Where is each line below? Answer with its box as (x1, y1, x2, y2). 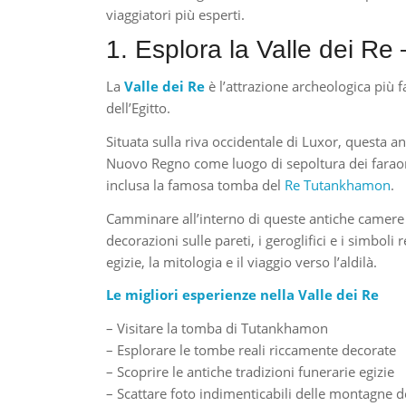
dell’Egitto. (106, 99, 171, 118)
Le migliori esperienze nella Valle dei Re (106, 285, 380, 304)
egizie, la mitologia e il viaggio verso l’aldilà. (106, 252, 378, 271)
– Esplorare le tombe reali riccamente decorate (106, 341, 397, 360)
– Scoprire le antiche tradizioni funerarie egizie (106, 362, 395, 382)
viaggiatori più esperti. (106, 5, 246, 24)
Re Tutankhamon (285, 175, 391, 194)
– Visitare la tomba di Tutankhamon (106, 319, 329, 338)
